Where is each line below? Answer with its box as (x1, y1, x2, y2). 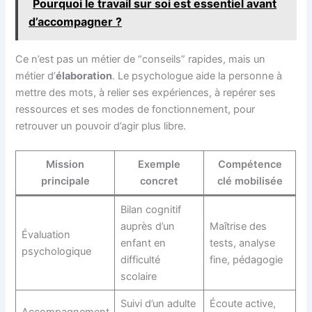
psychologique (21, 245, 91, 258)
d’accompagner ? (29, 14, 123, 29)
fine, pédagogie (209, 253, 283, 267)
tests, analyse (209, 237, 275, 250)
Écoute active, (209, 297, 276, 311)
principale (40, 175, 90, 188)
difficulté (120, 253, 160, 267)
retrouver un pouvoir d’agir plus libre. (15, 119, 187, 132)
